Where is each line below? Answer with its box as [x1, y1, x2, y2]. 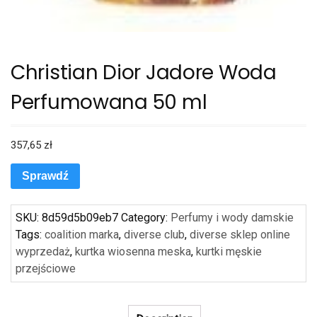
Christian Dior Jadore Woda [11, 59, 277, 87]
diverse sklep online [190, 228, 290, 242]
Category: [121, 211, 171, 225]
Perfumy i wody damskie [171, 211, 294, 225]
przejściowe [16, 262, 76, 276]
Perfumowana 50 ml [11, 88, 207, 117]
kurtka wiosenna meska [75, 245, 191, 259]
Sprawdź [22, 169, 69, 182]
